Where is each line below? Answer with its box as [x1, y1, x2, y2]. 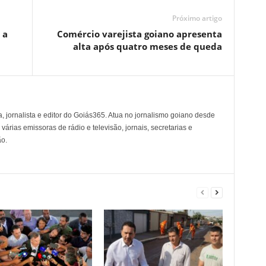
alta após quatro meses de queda [72, 40, 222, 52]
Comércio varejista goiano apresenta [56, 27, 222, 40]
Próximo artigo [172, 12, 222, 23]
